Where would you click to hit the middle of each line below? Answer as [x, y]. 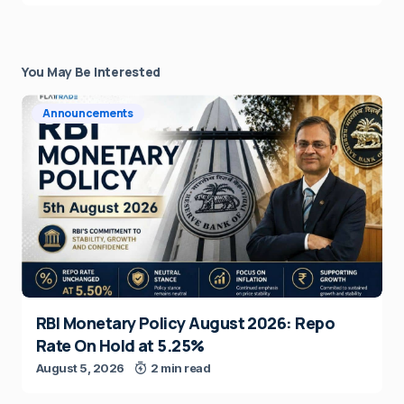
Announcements [88, 114]
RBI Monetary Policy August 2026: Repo [186, 323]
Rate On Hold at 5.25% [120, 346]
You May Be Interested [92, 72]
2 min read [181, 368]
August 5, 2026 [80, 368]
